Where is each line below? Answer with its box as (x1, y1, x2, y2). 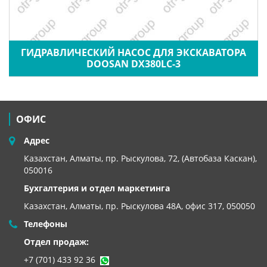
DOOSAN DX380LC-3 (86, 57, 181, 70)
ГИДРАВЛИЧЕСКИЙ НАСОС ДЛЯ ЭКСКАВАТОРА (21, 45, 246, 59)
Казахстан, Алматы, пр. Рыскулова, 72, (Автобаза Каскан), (24, 153, 257, 164)
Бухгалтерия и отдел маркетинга (24, 182, 170, 194)
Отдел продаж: (24, 236, 89, 247)
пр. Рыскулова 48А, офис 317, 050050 (105, 200, 255, 212)
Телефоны (24, 218, 67, 229)
